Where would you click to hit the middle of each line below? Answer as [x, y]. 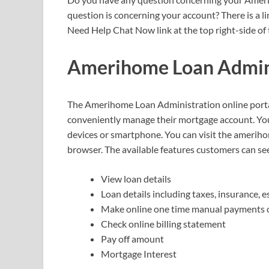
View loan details [136, 178]
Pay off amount [132, 238]
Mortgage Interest [139, 253]
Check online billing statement [163, 223]
